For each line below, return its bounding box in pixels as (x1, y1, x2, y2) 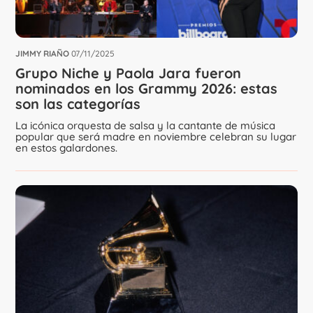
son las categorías (15, 95, 141, 113)
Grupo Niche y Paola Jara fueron (15, 64, 242, 82)
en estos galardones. (15, 141, 118, 155)
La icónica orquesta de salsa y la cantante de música (15, 119, 276, 133)
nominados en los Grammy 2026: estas (15, 80, 278, 98)
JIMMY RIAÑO (15, 48, 70, 59)
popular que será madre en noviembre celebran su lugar (15, 130, 297, 144)
